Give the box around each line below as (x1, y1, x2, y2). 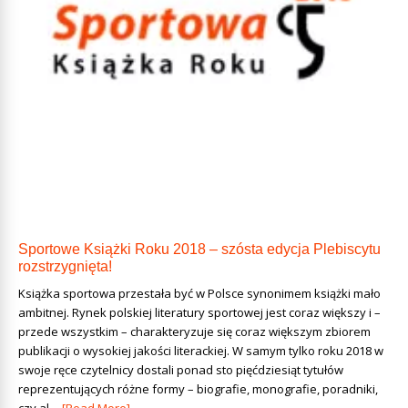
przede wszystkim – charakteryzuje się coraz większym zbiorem (18, 323, 371, 340)
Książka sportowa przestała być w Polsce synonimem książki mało (18, 285, 381, 301)
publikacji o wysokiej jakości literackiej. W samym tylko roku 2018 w (18, 342, 383, 359)
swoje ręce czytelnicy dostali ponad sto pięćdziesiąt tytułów (18, 362, 343, 378)
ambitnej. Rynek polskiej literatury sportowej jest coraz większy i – (18, 304, 381, 321)
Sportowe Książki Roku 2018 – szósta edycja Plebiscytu (18, 241, 381, 257)
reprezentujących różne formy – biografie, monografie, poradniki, (18, 381, 378, 397)
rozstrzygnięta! (18, 259, 112, 274)
